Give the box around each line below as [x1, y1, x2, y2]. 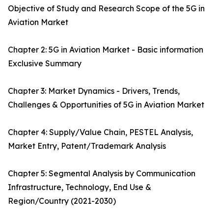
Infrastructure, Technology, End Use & [8, 182, 151, 192]
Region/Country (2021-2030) [8, 196, 116, 206]
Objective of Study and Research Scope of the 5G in [8, 3, 205, 14]
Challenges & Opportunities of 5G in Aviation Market [8, 100, 204, 110]
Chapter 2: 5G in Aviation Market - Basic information [8, 45, 203, 55]
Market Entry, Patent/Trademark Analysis [8, 141, 166, 151]
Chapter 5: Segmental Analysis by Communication [8, 168, 195, 179]
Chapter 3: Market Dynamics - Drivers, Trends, [8, 86, 180, 96]
